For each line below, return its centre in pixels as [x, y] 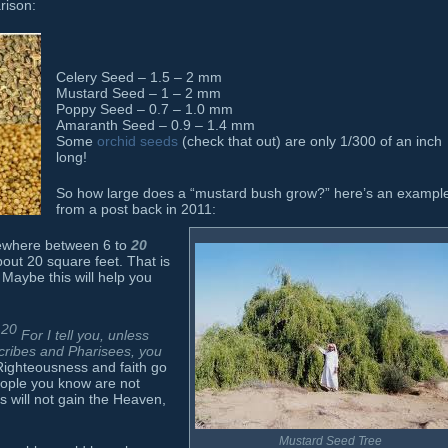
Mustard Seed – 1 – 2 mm [138, 93]
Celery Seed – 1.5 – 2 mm [139, 77]
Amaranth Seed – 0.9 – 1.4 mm [155, 125]
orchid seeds [137, 141]
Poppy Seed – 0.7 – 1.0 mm [144, 109]
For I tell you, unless [85, 334]
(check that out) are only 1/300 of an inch [310, 141]
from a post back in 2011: [136, 209]
